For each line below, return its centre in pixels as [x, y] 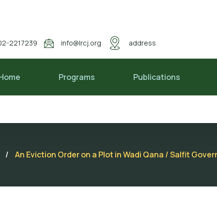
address [143, 43]
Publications [157, 77]
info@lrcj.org [81, 43]
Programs [77, 77]
